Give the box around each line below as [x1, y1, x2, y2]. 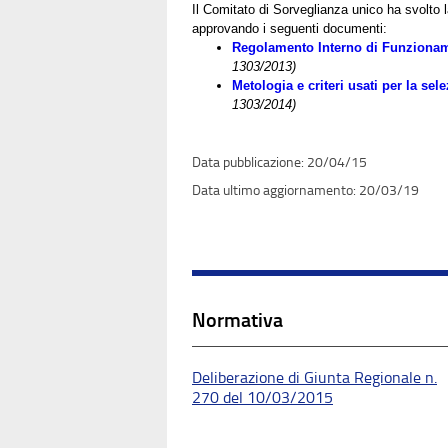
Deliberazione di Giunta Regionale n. [192, 367, 437, 387]
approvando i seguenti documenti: [192, 20, 387, 36]
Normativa [192, 307, 283, 332]
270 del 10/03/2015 [192, 387, 333, 407]
